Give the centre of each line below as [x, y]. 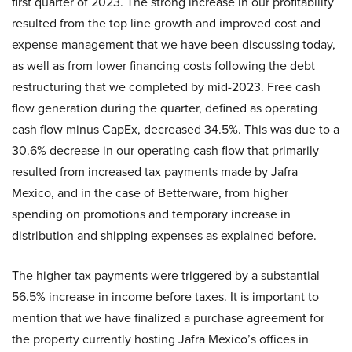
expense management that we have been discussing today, [174, 45]
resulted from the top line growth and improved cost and [166, 24]
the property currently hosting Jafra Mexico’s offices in [160, 339]
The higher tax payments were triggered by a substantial [166, 276]
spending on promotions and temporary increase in [151, 214]
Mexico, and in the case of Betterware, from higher [150, 193]
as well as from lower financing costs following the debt [163, 66]
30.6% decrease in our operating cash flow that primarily [165, 151]
